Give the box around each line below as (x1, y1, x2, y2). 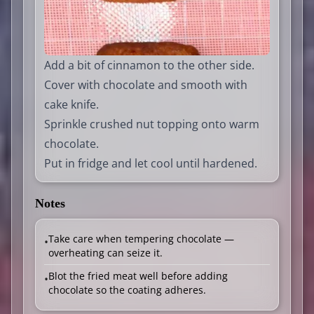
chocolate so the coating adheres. (48, 282, 206, 296)
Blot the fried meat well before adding (48, 268, 228, 282)
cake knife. (44, 96, 99, 112)
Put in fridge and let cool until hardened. (44, 155, 257, 171)
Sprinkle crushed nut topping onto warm (44, 116, 259, 132)
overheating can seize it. (48, 245, 163, 259)
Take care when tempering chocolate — (48, 231, 234, 245)
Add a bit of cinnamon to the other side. (44, 57, 254, 73)
